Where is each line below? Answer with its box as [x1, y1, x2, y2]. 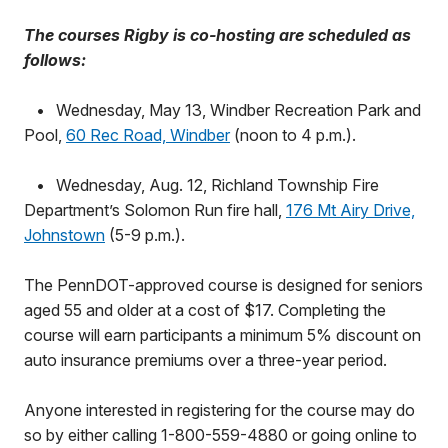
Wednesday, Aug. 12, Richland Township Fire [56, 175, 379, 195]
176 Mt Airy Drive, [286, 200, 415, 220]
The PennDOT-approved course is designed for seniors [24, 275, 423, 295]
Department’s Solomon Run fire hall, [24, 200, 286, 220]
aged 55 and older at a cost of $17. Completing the [24, 300, 386, 320]
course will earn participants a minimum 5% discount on [24, 325, 421, 345]
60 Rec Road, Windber [66, 125, 230, 145]
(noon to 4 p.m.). [230, 125, 360, 145]
